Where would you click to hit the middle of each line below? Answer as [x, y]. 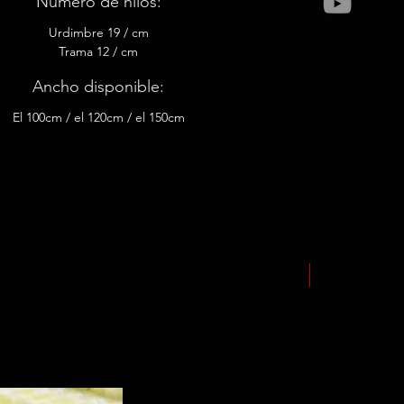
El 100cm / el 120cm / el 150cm [98, 117]
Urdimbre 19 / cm [98, 32]
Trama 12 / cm [99, 51]
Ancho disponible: [99, 87]
